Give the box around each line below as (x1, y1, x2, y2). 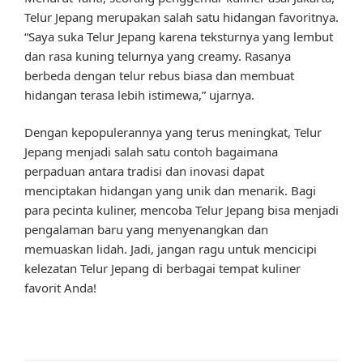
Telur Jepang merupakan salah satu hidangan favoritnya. (24, 8, 339, 25)
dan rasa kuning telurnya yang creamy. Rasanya (24, 47, 291, 64)
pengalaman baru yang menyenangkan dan (24, 221, 268, 238)
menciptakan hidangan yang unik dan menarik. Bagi (24, 182, 316, 199)
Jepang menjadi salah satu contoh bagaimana (24, 143, 278, 160)
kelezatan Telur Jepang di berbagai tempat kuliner (24, 260, 301, 277)
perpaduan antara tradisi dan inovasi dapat (24, 163, 264, 180)
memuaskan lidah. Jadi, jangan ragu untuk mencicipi (24, 241, 317, 258)
